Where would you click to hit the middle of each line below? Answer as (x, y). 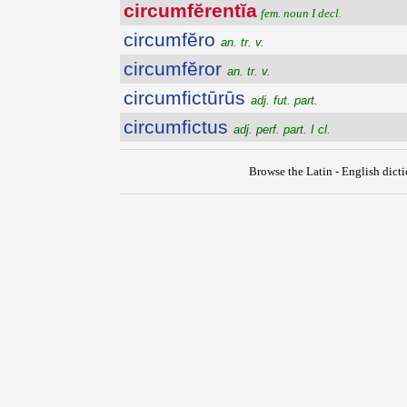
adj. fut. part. (284, 100)
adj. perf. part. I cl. (282, 129)
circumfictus (179, 127)
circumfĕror (175, 69)
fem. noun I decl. (301, 13)
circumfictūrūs (187, 98)
